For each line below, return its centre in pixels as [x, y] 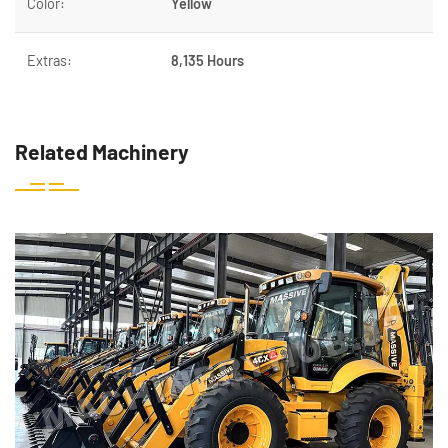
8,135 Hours [207, 60]
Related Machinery [102, 151]
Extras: [49, 60]
